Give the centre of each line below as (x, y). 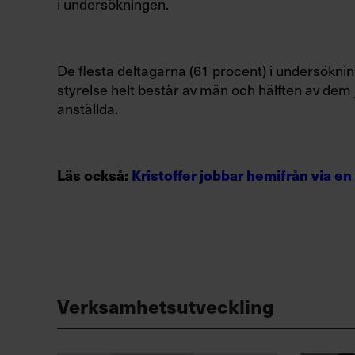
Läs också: (94, 175)
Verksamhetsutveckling (165, 306)
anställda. (88, 109)
